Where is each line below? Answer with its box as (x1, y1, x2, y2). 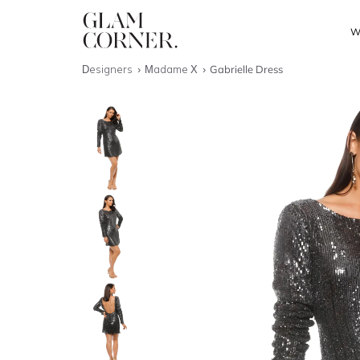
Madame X (145, 63, 201, 76)
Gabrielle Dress (210, 63, 284, 76)
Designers (82, 63, 135, 76)
